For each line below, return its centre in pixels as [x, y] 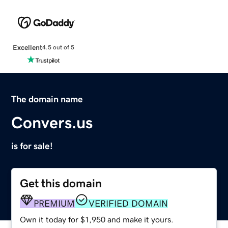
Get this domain [61, 183]
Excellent [27, 47]
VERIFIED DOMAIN [129, 203]
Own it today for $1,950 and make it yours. [97, 219]
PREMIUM [54, 203]
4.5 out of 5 [58, 48]
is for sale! [32, 146]
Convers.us [52, 122]
